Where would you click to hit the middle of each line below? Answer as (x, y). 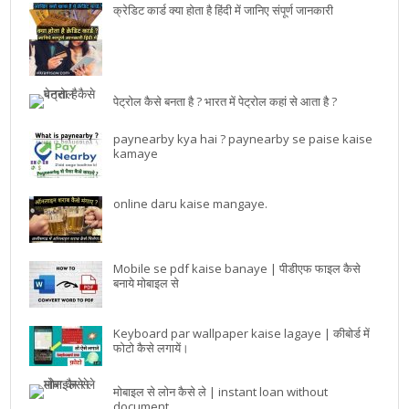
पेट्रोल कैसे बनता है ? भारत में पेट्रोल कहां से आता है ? (225, 101)
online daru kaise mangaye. (191, 204)
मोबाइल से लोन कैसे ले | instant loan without (221, 392)
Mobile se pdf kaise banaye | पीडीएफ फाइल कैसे (237, 268)
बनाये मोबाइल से (147, 283)
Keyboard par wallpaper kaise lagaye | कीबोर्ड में (242, 333)
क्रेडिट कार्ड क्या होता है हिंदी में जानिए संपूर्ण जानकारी (224, 10)
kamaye (136, 153)
